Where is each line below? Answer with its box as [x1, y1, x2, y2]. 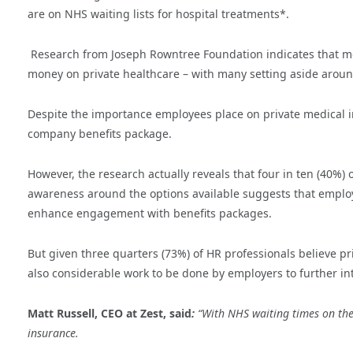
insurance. [28, 325, 82, 341]
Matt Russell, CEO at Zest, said [28, 306, 191, 321]
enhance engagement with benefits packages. [28, 206, 272, 221]
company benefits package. [28, 126, 172, 142]
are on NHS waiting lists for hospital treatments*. [28, 6, 289, 22]
